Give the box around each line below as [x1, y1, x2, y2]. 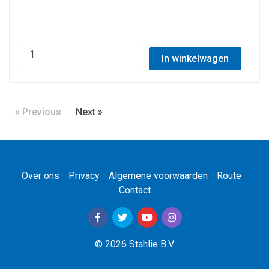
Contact [118, 184, 151, 196]
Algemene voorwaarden [108, 170, 208, 181]
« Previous [15, 106, 61, 118]
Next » [76, 106, 103, 118]
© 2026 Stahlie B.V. [94, 238, 175, 250]
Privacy [68, 170, 100, 181]
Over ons [21, 170, 59, 181]
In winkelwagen [161, 53, 229, 64]
